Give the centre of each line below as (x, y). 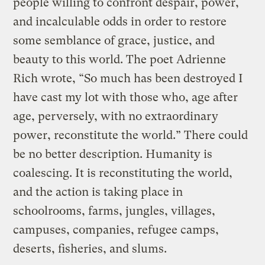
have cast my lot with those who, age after (126, 97)
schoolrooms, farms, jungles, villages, (114, 211)
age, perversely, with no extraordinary (116, 116)
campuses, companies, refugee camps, (116, 230)
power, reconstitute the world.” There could (131, 135)
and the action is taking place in (98, 192)
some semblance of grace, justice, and (114, 40)
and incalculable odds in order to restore (120, 21)
